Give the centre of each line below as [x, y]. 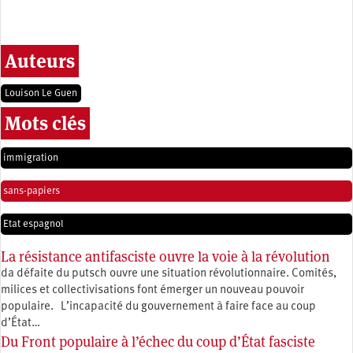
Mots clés [45, 123]
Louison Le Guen [41, 93]
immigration [31, 158]
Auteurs [40, 61]
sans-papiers [32, 191]
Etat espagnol [33, 224]
